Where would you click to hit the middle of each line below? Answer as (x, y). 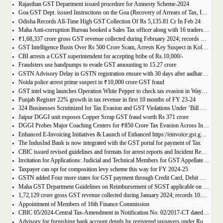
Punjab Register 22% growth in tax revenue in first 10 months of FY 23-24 (107, 100)
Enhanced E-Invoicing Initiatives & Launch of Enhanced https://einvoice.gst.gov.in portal (203, 134)
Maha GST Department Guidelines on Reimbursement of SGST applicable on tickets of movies (206, 187)
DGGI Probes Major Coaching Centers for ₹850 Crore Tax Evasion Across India (206, 126)
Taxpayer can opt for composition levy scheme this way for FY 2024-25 (103, 169)
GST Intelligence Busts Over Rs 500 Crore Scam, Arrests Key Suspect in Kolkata (205, 48)
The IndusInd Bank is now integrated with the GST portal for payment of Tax (109, 143)
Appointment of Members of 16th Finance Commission (84, 204)
